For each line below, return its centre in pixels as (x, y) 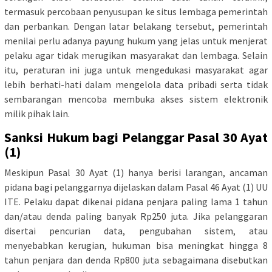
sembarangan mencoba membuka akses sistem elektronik (136, 99)
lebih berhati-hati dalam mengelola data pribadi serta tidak (136, 85)
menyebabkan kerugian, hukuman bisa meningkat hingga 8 (136, 246)
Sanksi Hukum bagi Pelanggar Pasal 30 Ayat (136, 138)
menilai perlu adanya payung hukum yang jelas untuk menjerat (136, 41)
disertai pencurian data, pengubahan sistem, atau (136, 231)
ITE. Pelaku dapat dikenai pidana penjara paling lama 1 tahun (136, 202)
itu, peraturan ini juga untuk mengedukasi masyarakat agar (136, 70)
